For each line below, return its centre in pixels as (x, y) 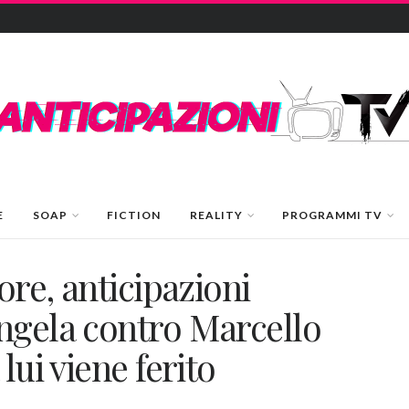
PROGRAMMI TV (332, 215)
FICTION (133, 215)
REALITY (216, 215)
